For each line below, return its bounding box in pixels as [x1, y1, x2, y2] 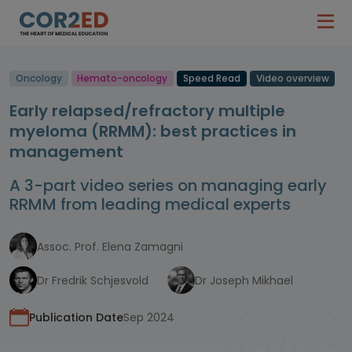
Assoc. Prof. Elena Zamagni [37, 238, 183, 255]
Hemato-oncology [77, 71, 168, 85]
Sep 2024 [123, 310, 174, 325]
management [9, 141, 123, 163]
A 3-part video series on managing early [9, 174, 327, 196]
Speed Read [182, 71, 240, 85]
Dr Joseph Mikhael [195, 272, 293, 288]
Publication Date [29, 309, 123, 325]
